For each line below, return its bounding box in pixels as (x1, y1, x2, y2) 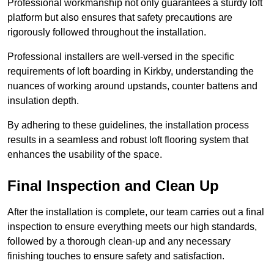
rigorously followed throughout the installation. (7, 27, 206, 38)
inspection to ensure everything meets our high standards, (7, 221, 257, 232)
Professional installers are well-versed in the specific (7, 51, 234, 62)
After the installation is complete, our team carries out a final (7, 207, 264, 218)
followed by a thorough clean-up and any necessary (7, 236, 231, 247)
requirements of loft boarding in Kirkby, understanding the (7, 66, 254, 77)
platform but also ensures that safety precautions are (7, 12, 232, 23)
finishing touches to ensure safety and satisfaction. (7, 251, 224, 262)
